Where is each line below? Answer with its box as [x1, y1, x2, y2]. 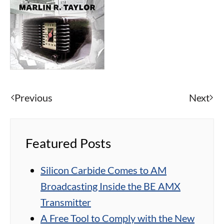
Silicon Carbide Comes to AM [40, 164, 166, 176]
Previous [14, 91, 52, 104]
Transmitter [40, 196, 91, 208]
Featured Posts [25, 135, 111, 151]
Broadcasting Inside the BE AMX [40, 180, 180, 192]
